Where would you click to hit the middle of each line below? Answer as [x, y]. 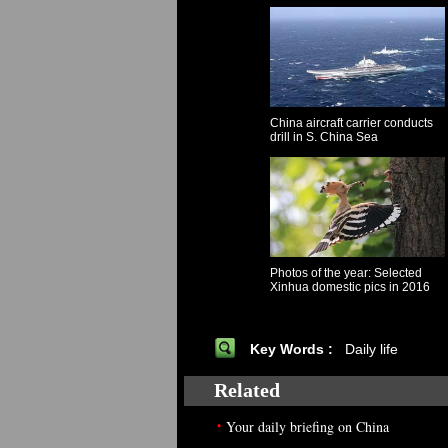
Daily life [371, 349]
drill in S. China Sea [323, 137]
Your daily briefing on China [307, 426]
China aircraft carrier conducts [351, 123]
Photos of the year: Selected [345, 273]
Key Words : [295, 349]
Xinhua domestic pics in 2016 [349, 287]
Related [246, 390]
